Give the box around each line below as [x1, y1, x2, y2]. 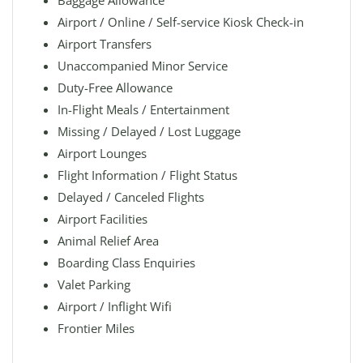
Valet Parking [58, 276, 130, 293]
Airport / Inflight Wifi [58, 298, 172, 314]
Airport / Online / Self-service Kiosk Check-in [58, 14, 304, 30]
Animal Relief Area [58, 233, 159, 249]
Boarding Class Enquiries [58, 254, 195, 271]
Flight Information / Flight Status [58, 167, 237, 183]
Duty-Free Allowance [58, 79, 173, 96]
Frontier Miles [58, 320, 135, 336]
